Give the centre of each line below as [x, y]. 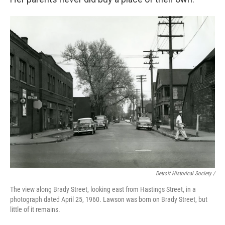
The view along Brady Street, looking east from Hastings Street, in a [103, 190]
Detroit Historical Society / [185, 174]
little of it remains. [35, 210]
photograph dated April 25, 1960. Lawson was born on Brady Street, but [109, 200]
